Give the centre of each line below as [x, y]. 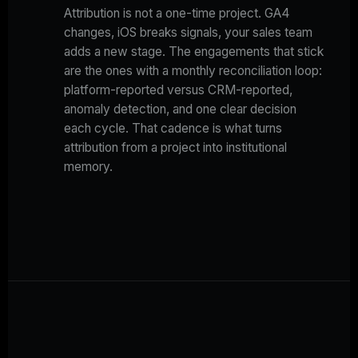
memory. [88, 167]
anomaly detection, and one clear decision [180, 109]
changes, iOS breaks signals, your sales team [188, 33]
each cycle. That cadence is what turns [173, 129]
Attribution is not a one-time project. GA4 [177, 14]
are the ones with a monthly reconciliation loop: [193, 71]
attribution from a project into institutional [175, 148]
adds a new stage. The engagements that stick [194, 52]
